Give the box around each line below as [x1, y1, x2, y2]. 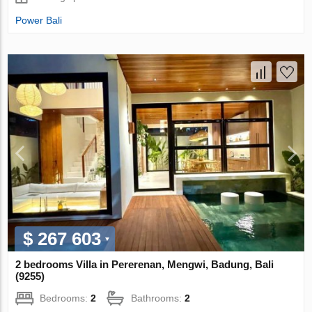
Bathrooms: [131, 292, 185, 304]
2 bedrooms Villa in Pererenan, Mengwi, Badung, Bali [15, 258, 274, 271]
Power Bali [15, 14, 63, 26]
